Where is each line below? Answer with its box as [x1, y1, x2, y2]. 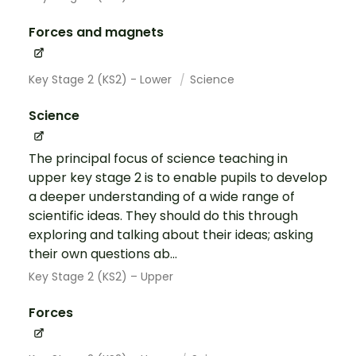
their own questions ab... [29, 244, 177, 263]
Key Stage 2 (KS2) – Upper [29, 268, 173, 284]
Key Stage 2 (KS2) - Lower [29, 71, 175, 87]
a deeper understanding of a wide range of [29, 187, 295, 206]
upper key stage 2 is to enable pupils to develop [29, 168, 327, 187]
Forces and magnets [29, 23, 164, 42]
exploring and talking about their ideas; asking [29, 225, 313, 244]
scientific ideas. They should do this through [29, 206, 298, 225]
